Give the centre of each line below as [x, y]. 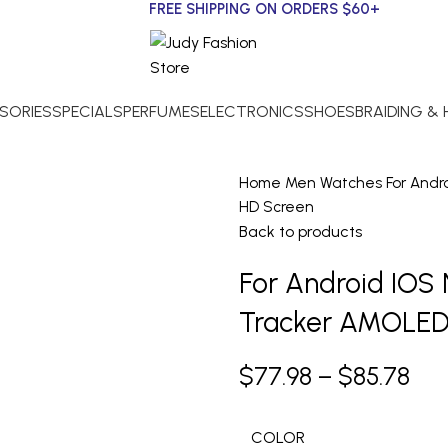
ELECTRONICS [252, 111]
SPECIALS [87, 111]
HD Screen [276, 207]
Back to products [300, 231]
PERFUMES [161, 111]
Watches [353, 183]
